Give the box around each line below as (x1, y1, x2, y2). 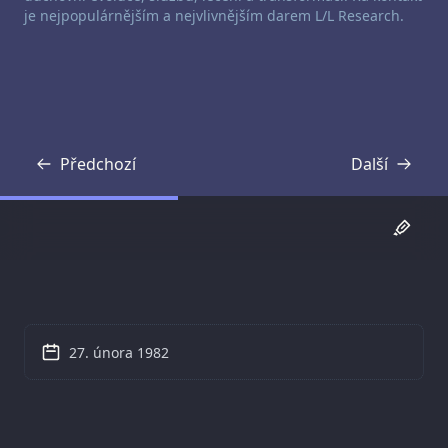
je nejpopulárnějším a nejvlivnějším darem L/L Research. (24, 6, 404, 26)
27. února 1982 (69, 343, 169, 363)
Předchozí (60, 152, 136, 175)
